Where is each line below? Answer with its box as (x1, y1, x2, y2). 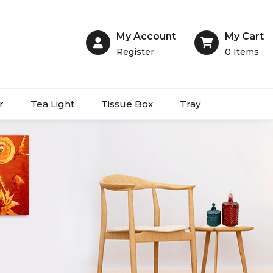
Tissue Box (101, 98, 153, 110)
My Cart (225, 30, 264, 43)
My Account (116, 30, 176, 43)
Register (116, 46, 154, 58)
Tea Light (30, 98, 74, 110)
